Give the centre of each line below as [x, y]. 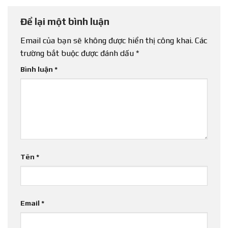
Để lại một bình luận [66, 22]
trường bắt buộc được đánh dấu [78, 53]
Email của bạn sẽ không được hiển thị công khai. [107, 40]
